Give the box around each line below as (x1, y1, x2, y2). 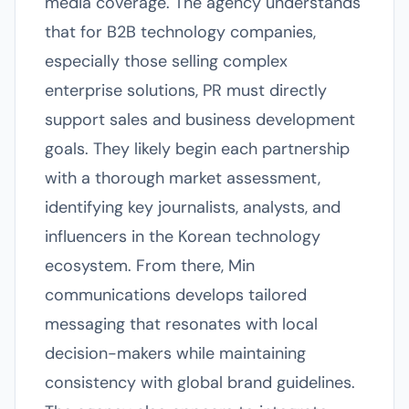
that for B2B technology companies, (45, 21, 316, 43)
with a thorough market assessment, (45, 167, 320, 189)
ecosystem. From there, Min (45, 255, 255, 277)
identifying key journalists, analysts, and (45, 196, 341, 218)
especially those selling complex (45, 50, 288, 72)
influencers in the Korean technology (45, 225, 320, 247)
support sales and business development (45, 109, 355, 131)
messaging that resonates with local (45, 313, 318, 335)
